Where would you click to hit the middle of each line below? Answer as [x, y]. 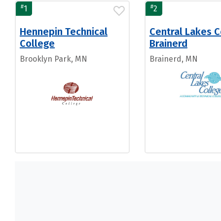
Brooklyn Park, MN [54, 59]
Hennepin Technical [64, 32]
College [37, 43]
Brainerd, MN [173, 59]
